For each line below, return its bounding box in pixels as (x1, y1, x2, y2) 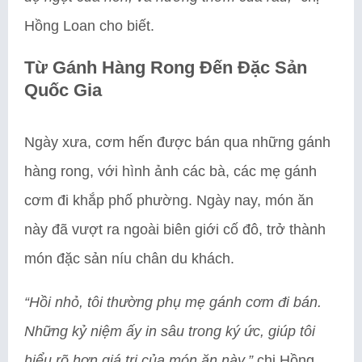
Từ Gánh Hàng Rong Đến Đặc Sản (24, 57, 307, 78)
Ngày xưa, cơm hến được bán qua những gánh (24, 133, 330, 150)
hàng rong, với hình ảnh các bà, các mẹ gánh (24, 162, 317, 179)
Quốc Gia (24, 79, 102, 100)
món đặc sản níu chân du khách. (24, 250, 234, 267)
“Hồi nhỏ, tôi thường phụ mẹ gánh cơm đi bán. (24, 293, 322, 310)
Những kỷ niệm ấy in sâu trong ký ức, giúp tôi (24, 322, 315, 339)
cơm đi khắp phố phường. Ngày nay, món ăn (24, 192, 314, 208)
